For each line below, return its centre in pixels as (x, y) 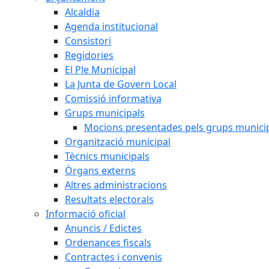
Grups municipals (105, 113)
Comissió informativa (113, 98)
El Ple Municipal (100, 70)
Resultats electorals (109, 199)
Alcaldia (82, 12)
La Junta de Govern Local (121, 84)
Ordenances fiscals (108, 243)
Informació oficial (86, 214)
